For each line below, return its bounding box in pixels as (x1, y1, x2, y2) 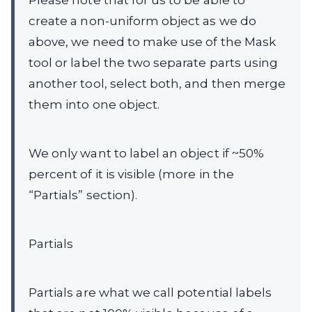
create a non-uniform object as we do (29, 14, 256, 29)
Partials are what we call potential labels (29, 286, 272, 300)
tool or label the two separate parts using (29, 56, 279, 70)
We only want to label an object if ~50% (29, 146, 264, 161)
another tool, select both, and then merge (29, 77, 286, 91)
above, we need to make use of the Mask (29, 35, 276, 49)
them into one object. (29, 97, 160, 112)
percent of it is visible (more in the (29, 167, 234, 182)
